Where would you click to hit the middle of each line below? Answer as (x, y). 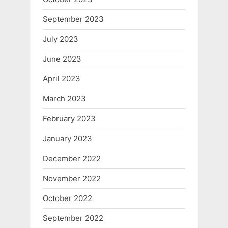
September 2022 (73, 218)
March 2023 (64, 99)
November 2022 (72, 178)
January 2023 (67, 138)
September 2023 (73, 19)
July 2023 (61, 39)
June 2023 (62, 59)
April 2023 (62, 79)
